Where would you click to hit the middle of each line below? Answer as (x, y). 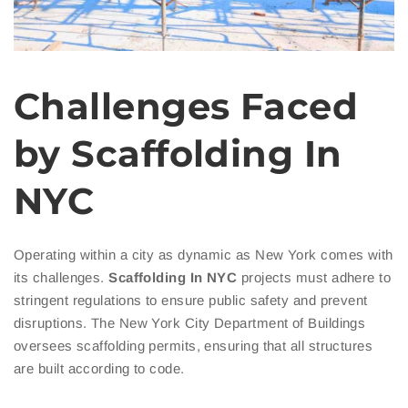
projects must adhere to (314, 277)
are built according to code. (99, 368)
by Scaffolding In (178, 153)
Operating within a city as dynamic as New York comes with (204, 254)
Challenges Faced (186, 106)
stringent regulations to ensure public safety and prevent (191, 300)
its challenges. (61, 277)
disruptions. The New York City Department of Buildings (190, 322)
